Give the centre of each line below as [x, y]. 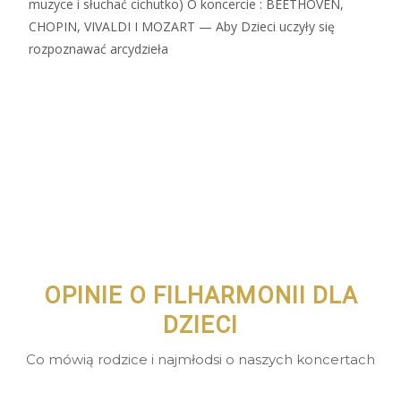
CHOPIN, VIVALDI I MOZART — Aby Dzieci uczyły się [182, 26]
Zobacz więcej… [75, 81]
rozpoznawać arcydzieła [98, 48]
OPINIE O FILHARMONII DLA [200, 295]
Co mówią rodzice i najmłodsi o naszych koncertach [200, 359]
